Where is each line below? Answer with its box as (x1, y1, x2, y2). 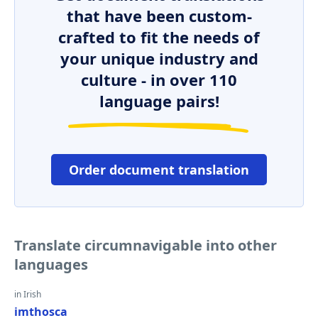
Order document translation (69, 161, 249, 178)
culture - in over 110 (81, 69, 237, 90)
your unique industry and (60, 48, 258, 69)
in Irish (14, 288, 41, 300)
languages (14, 255, 88, 274)
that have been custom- (66, 5, 252, 26)
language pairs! (99, 90, 219, 111)
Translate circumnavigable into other (14, 236, 277, 255)
